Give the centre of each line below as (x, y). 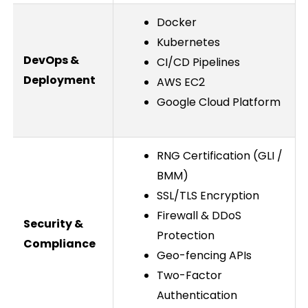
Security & (53, 223)
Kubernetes (188, 42)
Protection (185, 235)
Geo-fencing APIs (204, 255)
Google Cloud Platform (218, 102)
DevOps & (51, 60)
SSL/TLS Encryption (208, 195)
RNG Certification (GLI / (219, 155)
